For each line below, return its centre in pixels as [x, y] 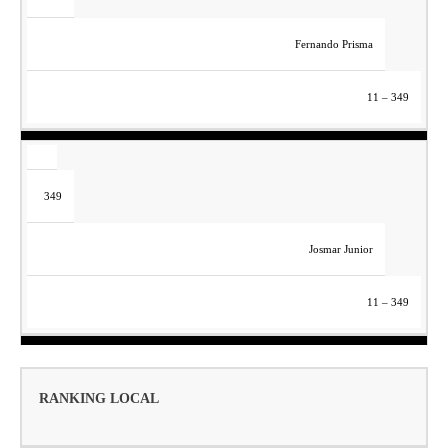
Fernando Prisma [333, 43]
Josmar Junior [340, 249]
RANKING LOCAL [98, 399]
